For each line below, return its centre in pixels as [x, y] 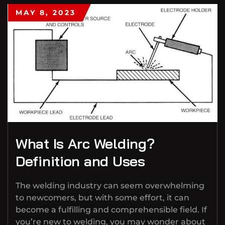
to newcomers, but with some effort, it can [102, 197]
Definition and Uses [80, 161]
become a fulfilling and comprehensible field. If [111, 209]
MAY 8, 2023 [46, 12]
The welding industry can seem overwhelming [110, 185]
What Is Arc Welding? [85, 143]
